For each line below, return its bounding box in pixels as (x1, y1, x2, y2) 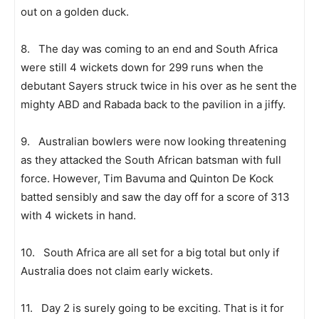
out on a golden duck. (21, 5, 129, 19)
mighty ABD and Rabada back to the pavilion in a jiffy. (21, 98, 286, 112)
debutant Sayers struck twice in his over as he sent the (21, 79, 297, 93)
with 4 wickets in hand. (21, 209, 136, 223)
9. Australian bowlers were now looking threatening (21, 135, 286, 149)
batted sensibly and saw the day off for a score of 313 (21, 190, 290, 204)
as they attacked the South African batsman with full (21, 153, 281, 167)
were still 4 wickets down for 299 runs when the (21, 61, 263, 75)
